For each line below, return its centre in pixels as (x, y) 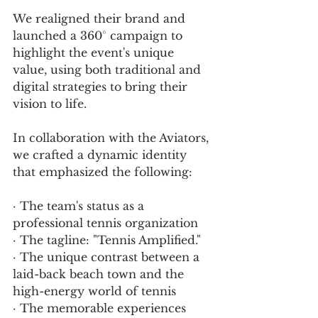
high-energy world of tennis (94, 291)
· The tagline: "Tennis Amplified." (107, 240)
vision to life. (50, 103)
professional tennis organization (105, 223)
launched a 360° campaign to (99, 35)
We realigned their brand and (101, 18)
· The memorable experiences (101, 308)
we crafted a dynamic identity (102, 154)
